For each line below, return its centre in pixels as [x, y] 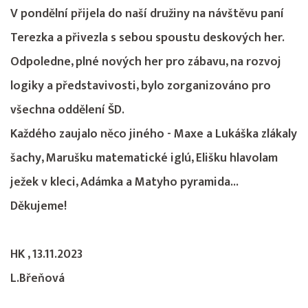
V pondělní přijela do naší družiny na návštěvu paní [147, 14]
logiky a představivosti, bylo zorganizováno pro [141, 86]
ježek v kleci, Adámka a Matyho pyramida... [124, 182]
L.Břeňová [39, 278]
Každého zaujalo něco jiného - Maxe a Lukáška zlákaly [154, 134]
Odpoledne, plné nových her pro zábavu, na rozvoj [146, 62]
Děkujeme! [38, 206]
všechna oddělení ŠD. [69, 110]
